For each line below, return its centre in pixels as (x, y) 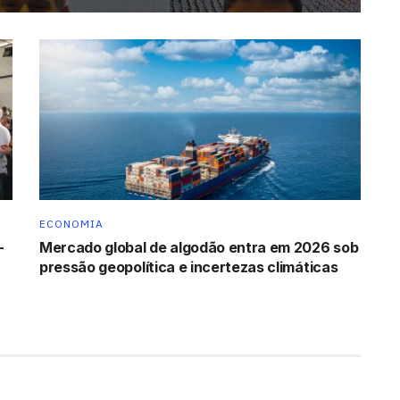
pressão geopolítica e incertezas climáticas (189, 267)
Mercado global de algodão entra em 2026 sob (199, 247)
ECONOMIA (71, 223)
